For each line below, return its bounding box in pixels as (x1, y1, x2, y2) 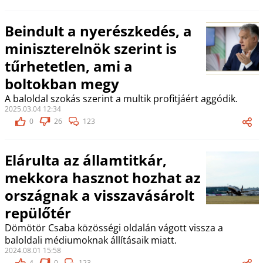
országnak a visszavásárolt (4, 186, 194, 205)
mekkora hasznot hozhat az (4, 168, 201, 187)
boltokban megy (4, 74, 119, 93)
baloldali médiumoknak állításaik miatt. (4, 234, 177, 247)
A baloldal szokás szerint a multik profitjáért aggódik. (4, 92, 238, 105)
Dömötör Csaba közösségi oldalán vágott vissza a (4, 221, 223, 234)
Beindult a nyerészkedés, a (4, 21, 192, 41)
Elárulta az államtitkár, (4, 150, 167, 170)
